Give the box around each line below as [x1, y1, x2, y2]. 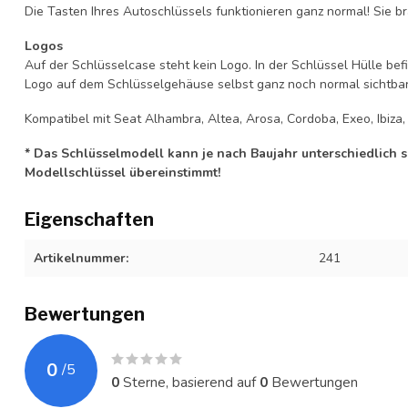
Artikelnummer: [34, 249, 128, 267]
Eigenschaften [25, 208, 154, 230]
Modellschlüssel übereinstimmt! [25, 163, 220, 181]
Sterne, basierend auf [119, 372, 260, 392]
